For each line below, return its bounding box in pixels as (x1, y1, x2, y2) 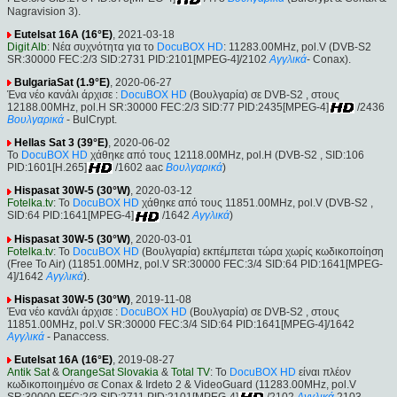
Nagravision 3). (7, 4, 81, 18)
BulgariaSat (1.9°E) (14, 75, 110, 89)
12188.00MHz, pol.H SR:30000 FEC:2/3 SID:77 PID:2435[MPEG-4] (7, 100, 329, 113)
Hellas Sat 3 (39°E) (14, 136, 108, 149)
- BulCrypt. (64, 113, 117, 126)
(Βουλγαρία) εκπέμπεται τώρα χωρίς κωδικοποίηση (139, 245, 384, 258)
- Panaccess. (44, 330, 109, 343)
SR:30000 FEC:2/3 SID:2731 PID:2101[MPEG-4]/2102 (7, 52, 267, 66)
